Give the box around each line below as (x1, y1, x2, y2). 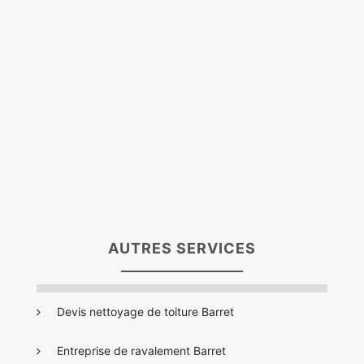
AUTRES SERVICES (108, 239, 256, 257)
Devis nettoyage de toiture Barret (57, 304, 234, 318)
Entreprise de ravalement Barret (57, 343, 226, 357)
